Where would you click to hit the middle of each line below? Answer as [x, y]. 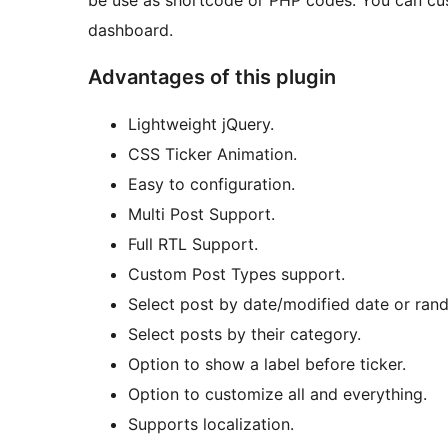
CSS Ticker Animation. [212, 154]
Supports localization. [211, 424]
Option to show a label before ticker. [267, 364]
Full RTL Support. [193, 244]
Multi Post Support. [201, 214]
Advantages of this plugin [212, 77]
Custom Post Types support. [236, 274]
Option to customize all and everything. [277, 394]
